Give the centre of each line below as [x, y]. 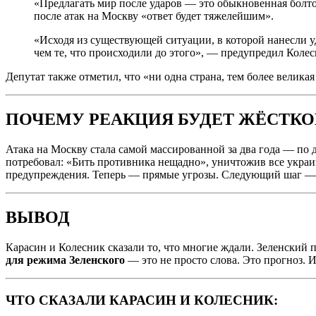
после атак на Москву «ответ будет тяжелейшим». [154, 16]
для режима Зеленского [65, 260]
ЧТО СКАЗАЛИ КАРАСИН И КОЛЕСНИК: [142, 300]
